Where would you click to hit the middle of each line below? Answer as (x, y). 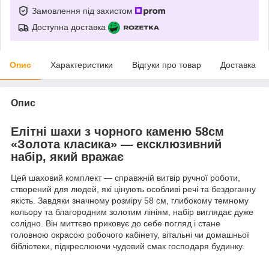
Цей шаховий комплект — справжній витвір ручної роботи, (125, 178)
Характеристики (82, 65)
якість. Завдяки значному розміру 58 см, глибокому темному (130, 201)
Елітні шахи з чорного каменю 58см (117, 131)
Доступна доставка (69, 27)
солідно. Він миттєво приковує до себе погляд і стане (116, 224)
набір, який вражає (67, 156)
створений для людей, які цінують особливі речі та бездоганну (133, 189)
